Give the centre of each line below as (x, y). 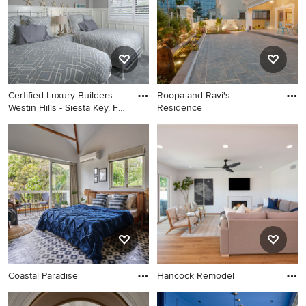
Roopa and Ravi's (194, 95)
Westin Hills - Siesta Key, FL (66, 108)
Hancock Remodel (196, 276)
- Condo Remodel (45, 120)
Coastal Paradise (43, 276)
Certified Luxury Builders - (63, 95)
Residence (180, 108)
